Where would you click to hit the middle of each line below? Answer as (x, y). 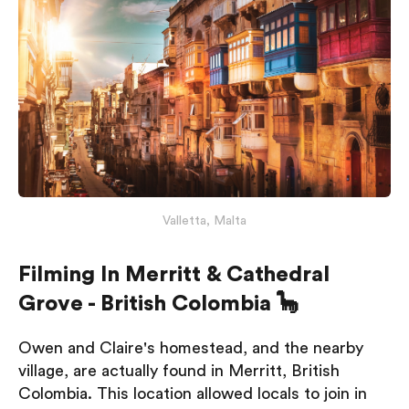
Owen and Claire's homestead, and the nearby (191, 347)
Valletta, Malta (204, 220)
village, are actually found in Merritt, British (179, 370)
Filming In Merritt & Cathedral (174, 274)
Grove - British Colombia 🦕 (158, 304)
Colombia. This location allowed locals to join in (193, 393)
